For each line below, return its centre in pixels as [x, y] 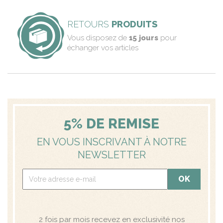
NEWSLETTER [111, 155]
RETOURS [89, 24]
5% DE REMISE [111, 123]
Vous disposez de [98, 38]
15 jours [143, 38]
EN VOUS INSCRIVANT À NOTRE [111, 142]
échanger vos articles [103, 48]
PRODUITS [134, 24]
